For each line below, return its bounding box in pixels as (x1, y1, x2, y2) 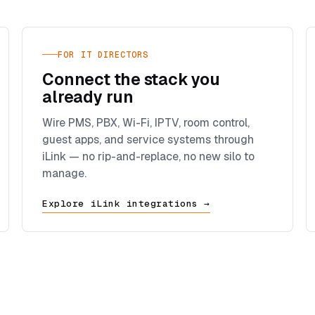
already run (42, 86, 134, 108)
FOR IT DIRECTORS (58, 49, 149, 60)
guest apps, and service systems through (42, 131, 255, 147)
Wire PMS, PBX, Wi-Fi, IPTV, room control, (42, 115, 250, 130)
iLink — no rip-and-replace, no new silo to (42, 148, 255, 164)
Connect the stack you (42, 68, 220, 90)
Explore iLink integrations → (42, 197, 211, 210)
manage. (42, 165, 87, 181)
